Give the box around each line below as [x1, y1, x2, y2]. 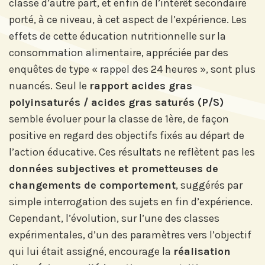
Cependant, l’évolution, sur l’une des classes [9, 212, 219, 225]
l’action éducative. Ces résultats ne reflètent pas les [9, 146, 255, 159]
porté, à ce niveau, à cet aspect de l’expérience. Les [9, 13, 247, 26]
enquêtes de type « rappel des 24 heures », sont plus [9, 63, 256, 76]
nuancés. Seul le [9, 79, 89, 92]
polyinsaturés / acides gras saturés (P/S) [9, 96, 224, 109]
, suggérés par [176, 179, 243, 192]
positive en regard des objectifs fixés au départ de [9, 129, 244, 142]
